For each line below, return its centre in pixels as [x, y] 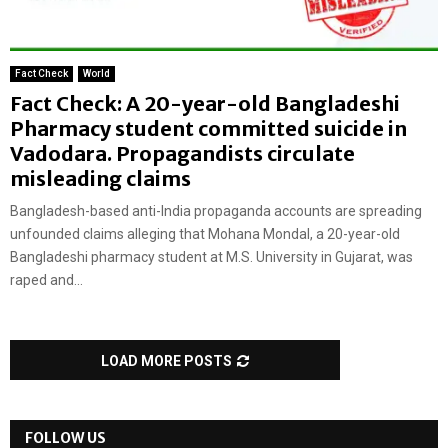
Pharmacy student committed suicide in [208, 129]
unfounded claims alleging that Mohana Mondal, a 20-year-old [205, 234]
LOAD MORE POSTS [166, 361]
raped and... [46, 280]
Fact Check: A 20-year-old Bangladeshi [205, 104]
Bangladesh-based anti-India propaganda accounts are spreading [216, 211]
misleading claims [102, 179]
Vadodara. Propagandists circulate [182, 154]
